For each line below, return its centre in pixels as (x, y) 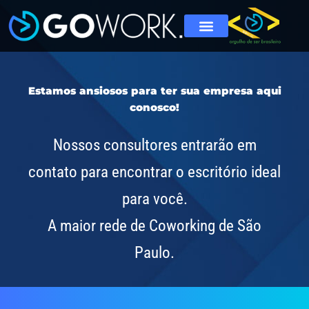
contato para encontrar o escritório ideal (154, 171)
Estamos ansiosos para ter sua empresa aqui (154, 91)
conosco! (154, 107)
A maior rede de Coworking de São (154, 225)
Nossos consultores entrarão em (154, 144)
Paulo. (154, 252)
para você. (154, 198)
